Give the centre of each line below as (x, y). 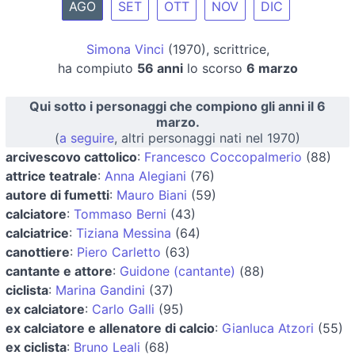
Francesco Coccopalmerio (223, 157)
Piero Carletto (119, 252)
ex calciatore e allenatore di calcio (110, 328)
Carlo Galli (123, 309)
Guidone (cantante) (177, 271)
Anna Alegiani (145, 176)
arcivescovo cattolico (71, 157)
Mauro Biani (152, 195)
